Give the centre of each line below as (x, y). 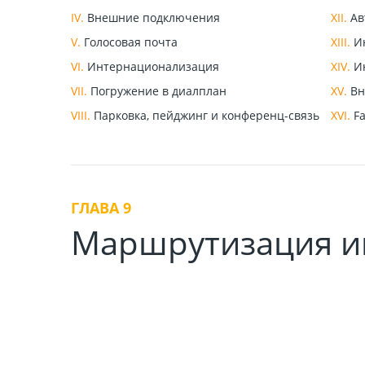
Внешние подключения (152, 18)
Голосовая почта (129, 42)
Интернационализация (152, 66)
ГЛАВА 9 (101, 208)
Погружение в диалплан (157, 91)
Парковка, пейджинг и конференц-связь (205, 115)
